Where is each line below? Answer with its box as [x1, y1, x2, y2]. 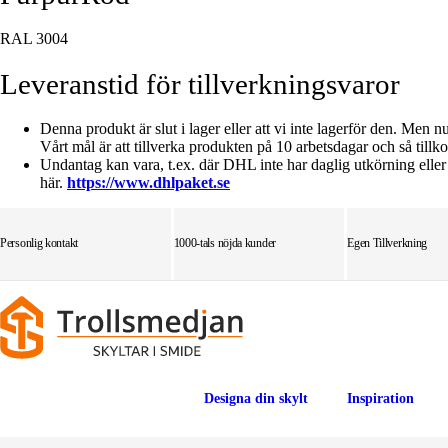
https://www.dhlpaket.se [67, 174, 230, 191]
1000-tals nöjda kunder [173, 236, 276, 250]
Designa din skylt [204, 391, 308, 406]
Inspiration [347, 391, 414, 406]
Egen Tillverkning [347, 236, 428, 250]
